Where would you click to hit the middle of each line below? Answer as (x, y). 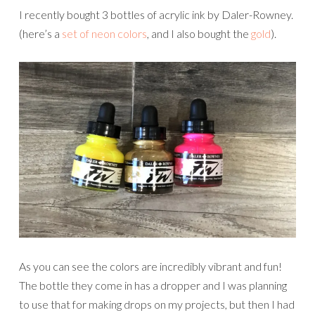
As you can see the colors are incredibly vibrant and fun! (150, 266)
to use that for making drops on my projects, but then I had (157, 304)
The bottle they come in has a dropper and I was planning (153, 285)
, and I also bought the (199, 34)
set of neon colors (104, 34)
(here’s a (40, 34)
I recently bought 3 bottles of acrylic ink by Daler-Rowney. (156, 15)
